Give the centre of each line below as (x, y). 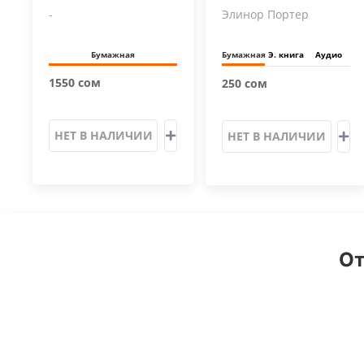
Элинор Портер (266, 14)
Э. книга (286, 54)
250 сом (245, 83)
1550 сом (75, 82)
